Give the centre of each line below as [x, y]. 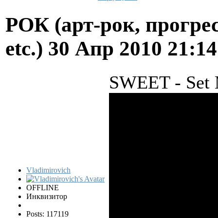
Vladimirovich [48, 170]
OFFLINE [43, 187]
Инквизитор [47, 196]
